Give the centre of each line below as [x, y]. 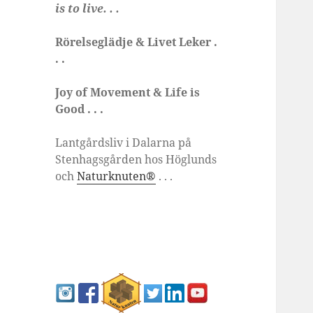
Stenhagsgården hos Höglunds [136, 160]
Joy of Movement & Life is [128, 93]
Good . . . [80, 109]
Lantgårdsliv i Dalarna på [124, 143]
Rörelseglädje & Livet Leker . [137, 42]
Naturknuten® [117, 176]
